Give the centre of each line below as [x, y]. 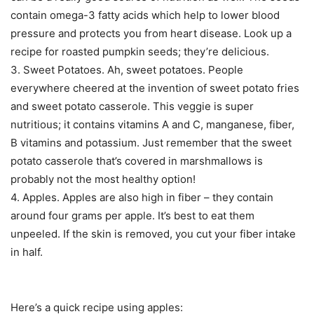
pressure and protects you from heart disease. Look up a [151, 34]
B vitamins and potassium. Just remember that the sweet [151, 143]
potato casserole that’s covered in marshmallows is [137, 161]
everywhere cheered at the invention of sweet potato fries [155, 88]
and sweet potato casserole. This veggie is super [132, 107]
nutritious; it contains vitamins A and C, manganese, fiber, [152, 125]
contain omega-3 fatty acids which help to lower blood [145, 15]
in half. [27, 252]
